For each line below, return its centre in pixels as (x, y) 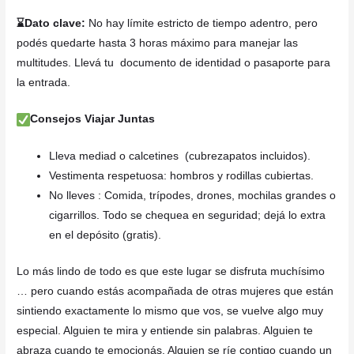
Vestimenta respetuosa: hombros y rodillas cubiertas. (182, 176)
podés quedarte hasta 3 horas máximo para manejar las (158, 43)
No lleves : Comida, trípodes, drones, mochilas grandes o (193, 196)
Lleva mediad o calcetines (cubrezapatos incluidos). (180, 156)
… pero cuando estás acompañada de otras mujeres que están (175, 291)
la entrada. (44, 82)
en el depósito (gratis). (105, 235)
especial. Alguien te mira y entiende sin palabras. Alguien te (165, 330)
